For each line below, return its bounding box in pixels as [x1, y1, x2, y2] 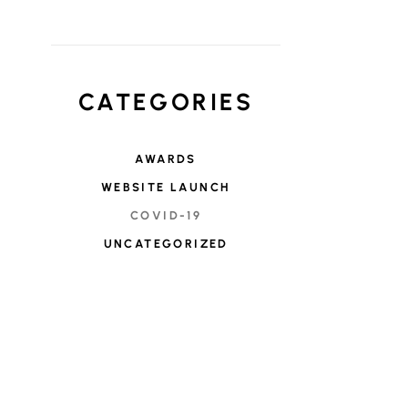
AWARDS [135, 152, 197, 166]
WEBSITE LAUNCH [100, 180, 231, 194]
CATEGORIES [77, 87, 254, 117]
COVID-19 [130, 209, 202, 222]
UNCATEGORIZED [103, 237, 229, 250]
